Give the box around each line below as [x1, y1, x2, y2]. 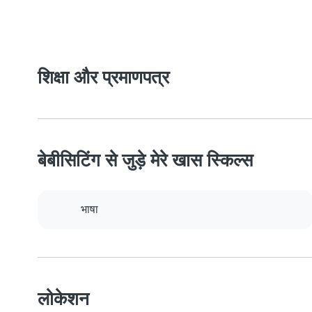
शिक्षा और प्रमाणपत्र [38, 66, 169, 88]
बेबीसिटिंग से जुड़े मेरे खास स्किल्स [38, 149, 253, 171]
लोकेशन [38, 288, 89, 310]
